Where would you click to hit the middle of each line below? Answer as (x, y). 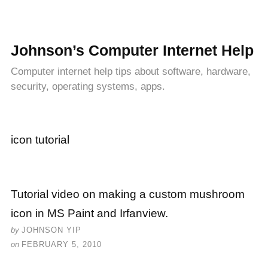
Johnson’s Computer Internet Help (132, 50)
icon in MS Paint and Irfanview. (89, 213)
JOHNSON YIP (51, 230)
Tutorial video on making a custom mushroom (128, 194)
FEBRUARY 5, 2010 (62, 244)
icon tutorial (40, 140)
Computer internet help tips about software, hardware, (131, 71)
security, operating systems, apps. (88, 86)
